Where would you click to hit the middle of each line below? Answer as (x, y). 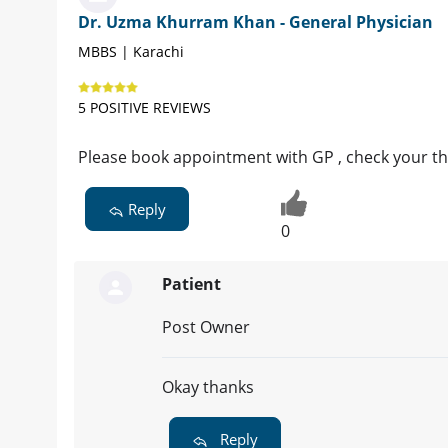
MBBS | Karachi (131, 52)
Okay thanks (208, 386)
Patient (191, 283)
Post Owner (206, 326)
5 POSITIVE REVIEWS (144, 108)
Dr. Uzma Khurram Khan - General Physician (255, 22)
